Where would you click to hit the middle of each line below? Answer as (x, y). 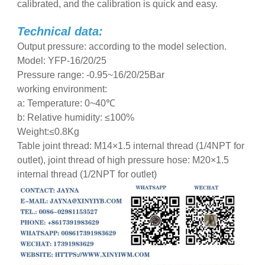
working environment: (62, 89)
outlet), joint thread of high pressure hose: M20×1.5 (123, 160)
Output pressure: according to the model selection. (122, 47)
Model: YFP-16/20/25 (62, 61)
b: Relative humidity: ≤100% (75, 118)
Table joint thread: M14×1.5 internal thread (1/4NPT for (130, 146)
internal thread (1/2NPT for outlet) (87, 174)
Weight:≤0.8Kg (48, 132)
